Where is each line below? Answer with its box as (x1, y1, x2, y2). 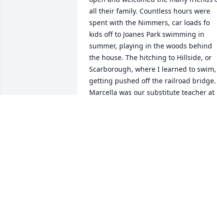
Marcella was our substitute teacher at (89, 88, 215, 97)
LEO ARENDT (89, 122, 131, 131)
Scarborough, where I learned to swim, (89, 64, 216, 74)
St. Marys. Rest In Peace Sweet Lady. (89, 99, 206, 109)
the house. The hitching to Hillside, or (89, 53, 212, 62)
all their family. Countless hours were (89, 6, 210, 16)
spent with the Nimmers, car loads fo (89, 18, 210, 28)
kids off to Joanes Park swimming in (89, 30, 204, 39)
